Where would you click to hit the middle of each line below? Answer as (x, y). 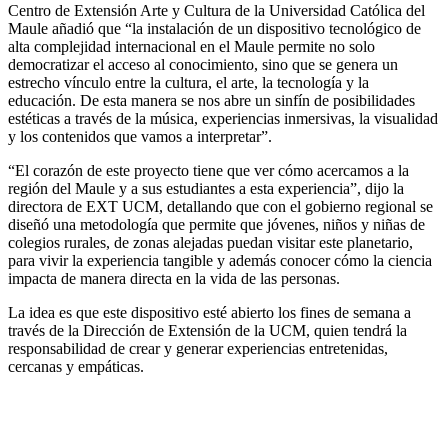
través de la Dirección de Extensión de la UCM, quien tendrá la (207, 331)
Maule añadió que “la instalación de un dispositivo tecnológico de (214, 29)
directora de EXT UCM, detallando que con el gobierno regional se (220, 207)
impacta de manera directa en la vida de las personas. (174, 279)
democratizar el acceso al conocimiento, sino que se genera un (203, 65)
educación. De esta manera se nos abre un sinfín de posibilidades (211, 101)
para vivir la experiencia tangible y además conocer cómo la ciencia (220, 261)
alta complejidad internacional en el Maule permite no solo (191, 47)
